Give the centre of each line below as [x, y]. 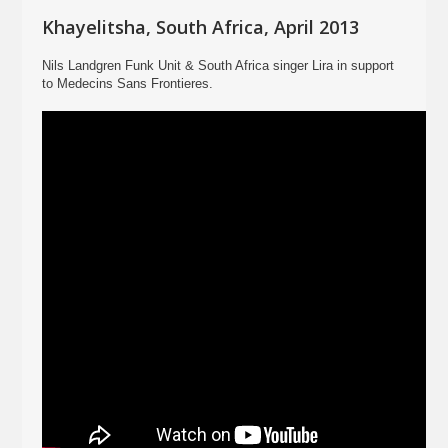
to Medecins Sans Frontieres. [128, 83]
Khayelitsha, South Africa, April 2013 [201, 27]
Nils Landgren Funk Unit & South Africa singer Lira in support [218, 65]
